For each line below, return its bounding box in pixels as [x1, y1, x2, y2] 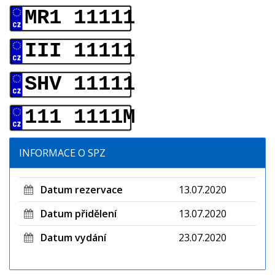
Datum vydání [33, 231, 106, 245]
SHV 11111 [25, 72, 135, 96]
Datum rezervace [33, 183, 123, 197]
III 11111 [25, 39, 135, 63]
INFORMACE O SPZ [19, 146, 106, 160]
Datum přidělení [33, 207, 117, 221]
